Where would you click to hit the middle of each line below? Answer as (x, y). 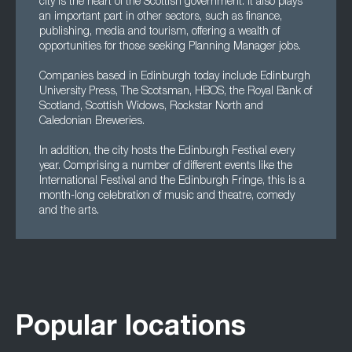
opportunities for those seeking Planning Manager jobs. (170, 47)
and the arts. (69, 211)
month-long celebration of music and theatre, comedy (167, 196)
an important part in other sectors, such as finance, (161, 17)
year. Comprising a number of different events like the (166, 167)
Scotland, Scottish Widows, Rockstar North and (151, 107)
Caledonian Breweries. (92, 122)
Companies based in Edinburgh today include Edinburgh (175, 77)
